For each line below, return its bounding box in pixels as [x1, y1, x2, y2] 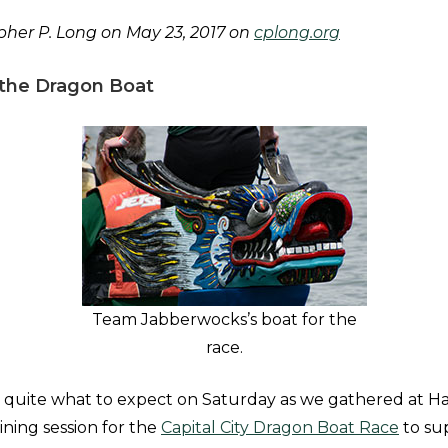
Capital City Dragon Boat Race [161, 418, 399, 437]
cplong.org [254, 23, 340, 42]
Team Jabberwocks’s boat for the [91, 310, 357, 329]
